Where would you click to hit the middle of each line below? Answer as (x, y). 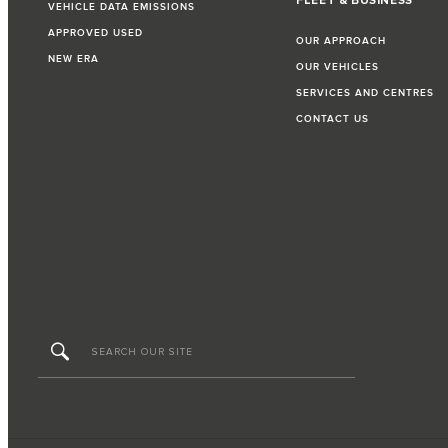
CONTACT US (333, 119)
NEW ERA (73, 59)
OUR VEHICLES (338, 67)
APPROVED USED (95, 33)
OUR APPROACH (341, 41)
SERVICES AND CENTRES (365, 93)
